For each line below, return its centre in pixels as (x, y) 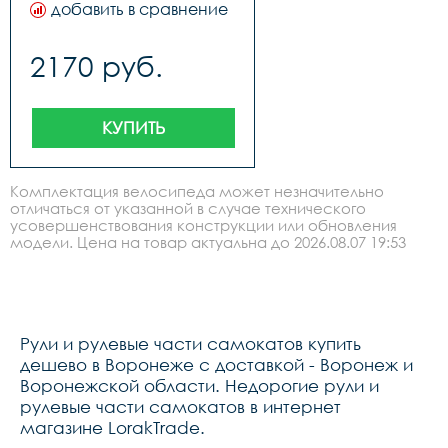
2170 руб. (96, 66)
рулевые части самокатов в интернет (180, 406)
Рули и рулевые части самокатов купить (190, 343)
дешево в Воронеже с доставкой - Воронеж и (216, 364)
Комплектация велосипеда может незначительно (197, 191)
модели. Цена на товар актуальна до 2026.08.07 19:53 (208, 242)
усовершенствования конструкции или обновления (203, 225)
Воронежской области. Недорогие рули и (199, 385)
